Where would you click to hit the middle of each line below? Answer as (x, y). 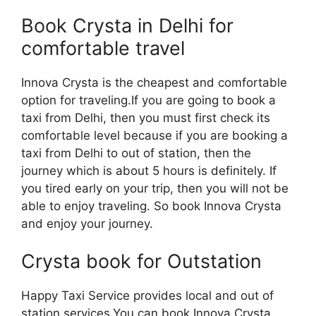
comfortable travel (103, 48)
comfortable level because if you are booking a (154, 135)
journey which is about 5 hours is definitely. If (149, 170)
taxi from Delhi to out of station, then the (136, 153)
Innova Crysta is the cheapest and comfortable (154, 82)
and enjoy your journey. (87, 223)
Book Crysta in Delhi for (127, 25)
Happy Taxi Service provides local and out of (147, 296)
